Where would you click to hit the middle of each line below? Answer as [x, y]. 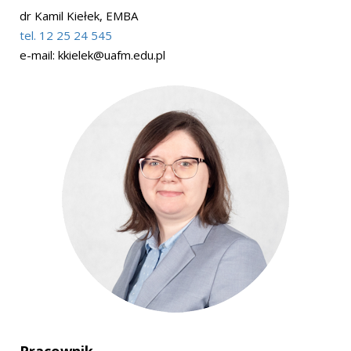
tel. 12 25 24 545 [66, 35]
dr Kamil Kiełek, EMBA [80, 16]
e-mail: [39, 55]
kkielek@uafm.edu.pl [112, 55]
